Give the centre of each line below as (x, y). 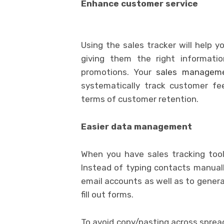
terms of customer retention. (140, 99)
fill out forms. (107, 194)
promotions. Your (119, 72)
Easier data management (136, 126)
